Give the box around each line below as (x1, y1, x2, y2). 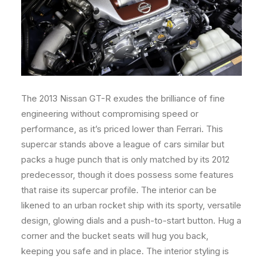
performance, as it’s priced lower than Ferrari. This (21, 123, 223, 135)
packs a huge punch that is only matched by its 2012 (21, 154, 230, 166)
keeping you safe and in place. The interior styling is (21, 245, 229, 257)
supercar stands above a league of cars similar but (21, 139, 224, 150)
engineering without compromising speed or (21, 108, 198, 120)
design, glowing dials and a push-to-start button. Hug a (21, 215, 241, 227)
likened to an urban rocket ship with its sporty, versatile (21, 200, 241, 211)
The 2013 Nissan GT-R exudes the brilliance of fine (21, 93, 225, 104)
